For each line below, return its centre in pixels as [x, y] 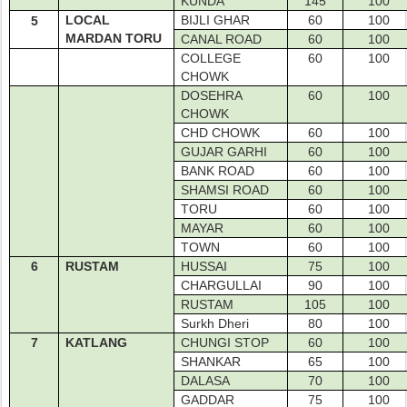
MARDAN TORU [114, 38]
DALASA [206, 381]
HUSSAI [204, 266]
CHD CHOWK [221, 133]
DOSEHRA [212, 95]
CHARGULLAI [222, 285]
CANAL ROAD [222, 39]
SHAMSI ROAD [225, 190]
